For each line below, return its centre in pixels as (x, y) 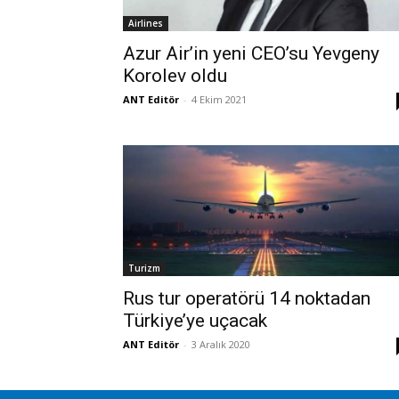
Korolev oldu (175, 75)
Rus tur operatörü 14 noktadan (247, 298)
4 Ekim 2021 (219, 99)
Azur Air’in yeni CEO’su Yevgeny (251, 53)
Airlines (146, 23)
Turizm (144, 268)
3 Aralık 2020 (221, 344)
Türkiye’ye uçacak (195, 320)
